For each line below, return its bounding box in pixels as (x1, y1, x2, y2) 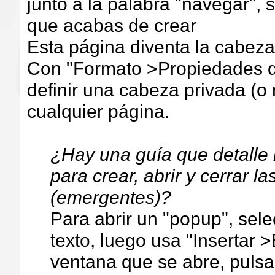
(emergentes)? (50, 187, 176, 207)
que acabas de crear (26, 15, 201, 36)
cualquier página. (26, 101, 174, 122)
